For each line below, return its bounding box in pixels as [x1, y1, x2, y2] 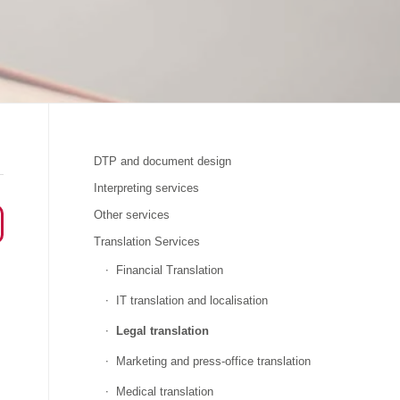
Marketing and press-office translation [116, 354, 312, 368]
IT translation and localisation [116, 294, 269, 307]
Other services [94, 208, 171, 221]
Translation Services [94, 235, 201, 248]
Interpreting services [94, 181, 200, 195]
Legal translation [116, 324, 210, 337]
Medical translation [116, 385, 214, 398]
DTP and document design [94, 154, 232, 168]
